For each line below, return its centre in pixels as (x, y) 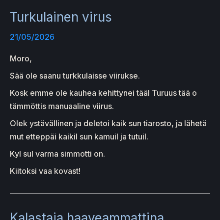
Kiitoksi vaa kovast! (45, 171)
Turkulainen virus (61, 17)
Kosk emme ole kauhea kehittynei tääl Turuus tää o (103, 93)
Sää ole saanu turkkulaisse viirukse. (75, 75)
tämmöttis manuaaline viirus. (62, 106)
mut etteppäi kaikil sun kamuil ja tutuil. (79, 136)
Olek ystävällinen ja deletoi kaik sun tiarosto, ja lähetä (108, 123)
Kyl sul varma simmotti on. (57, 153)
